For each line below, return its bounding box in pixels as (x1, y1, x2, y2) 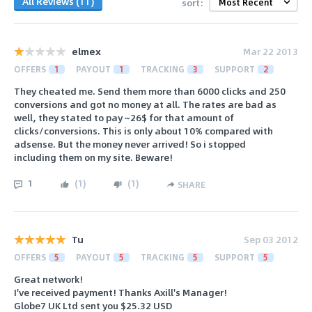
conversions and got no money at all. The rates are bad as (14, 97, 276, 112)
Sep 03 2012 (244, 231, 298, 247)
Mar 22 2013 (243, 43, 298, 58)
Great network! (14, 271, 83, 286)
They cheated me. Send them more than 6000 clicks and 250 (14, 84, 286, 99)
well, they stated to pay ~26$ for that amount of (14, 110, 234, 125)
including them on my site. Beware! (14, 150, 173, 165)
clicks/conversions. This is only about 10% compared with (14, 123, 273, 139)
